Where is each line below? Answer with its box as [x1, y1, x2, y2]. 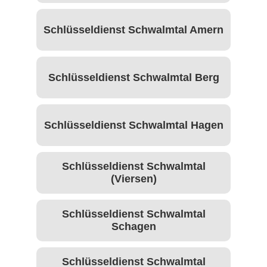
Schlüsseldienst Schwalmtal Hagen [44, 119, 223, 131]
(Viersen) [110, 173, 157, 185]
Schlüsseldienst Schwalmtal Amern [44, 23, 223, 36]
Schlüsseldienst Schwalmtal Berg [48, 71, 219, 83]
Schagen [111, 221, 156, 233]
